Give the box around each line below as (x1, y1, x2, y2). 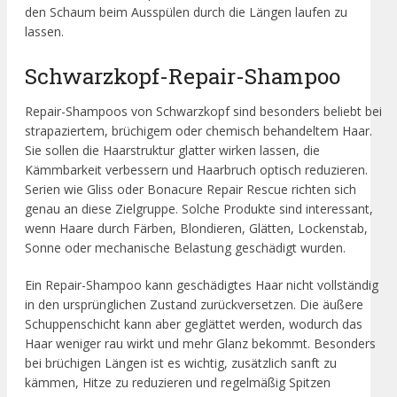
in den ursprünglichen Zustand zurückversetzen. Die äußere (25, 296, 363, 314)
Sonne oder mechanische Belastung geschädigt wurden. (25, 239, 346, 257)
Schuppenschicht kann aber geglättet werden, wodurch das (25, 315, 362, 333)
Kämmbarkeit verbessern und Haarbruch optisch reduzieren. (25, 161, 368, 179)
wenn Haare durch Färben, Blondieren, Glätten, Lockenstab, (25, 220, 368, 237)
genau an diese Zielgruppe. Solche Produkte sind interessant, (25, 200, 373, 218)
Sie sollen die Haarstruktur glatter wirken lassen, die (25, 142, 320, 160)
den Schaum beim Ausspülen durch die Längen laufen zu (25, 3, 347, 20)
